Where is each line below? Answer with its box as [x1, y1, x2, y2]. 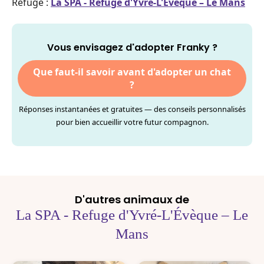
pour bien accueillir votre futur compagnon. [55, 117, 209, 127]
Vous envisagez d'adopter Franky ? [47, 41, 217, 54]
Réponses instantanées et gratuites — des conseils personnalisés [18, 104, 246, 114]
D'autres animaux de [75, 192, 189, 207]
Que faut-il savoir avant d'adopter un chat [33, 65, 231, 78]
